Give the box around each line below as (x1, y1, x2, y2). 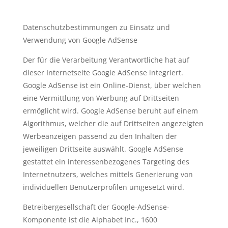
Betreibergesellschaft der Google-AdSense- (22, 202, 169, 212)
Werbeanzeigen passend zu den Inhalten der (22, 131, 177, 141)
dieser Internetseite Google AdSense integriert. (22, 68, 183, 77)
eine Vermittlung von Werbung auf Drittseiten (22, 93, 179, 103)
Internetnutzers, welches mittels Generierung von (22, 169, 193, 179)
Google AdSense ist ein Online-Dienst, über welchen (22, 80, 201, 90)
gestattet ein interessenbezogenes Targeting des (22, 157, 189, 166)
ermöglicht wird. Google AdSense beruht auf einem (22, 106, 198, 116)
